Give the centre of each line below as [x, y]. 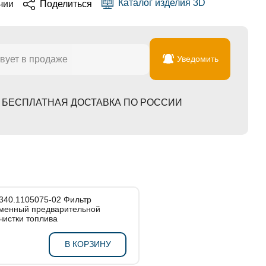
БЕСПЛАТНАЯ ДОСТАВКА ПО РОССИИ [92, 102]
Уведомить [197, 59]
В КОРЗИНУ [88, 244]
